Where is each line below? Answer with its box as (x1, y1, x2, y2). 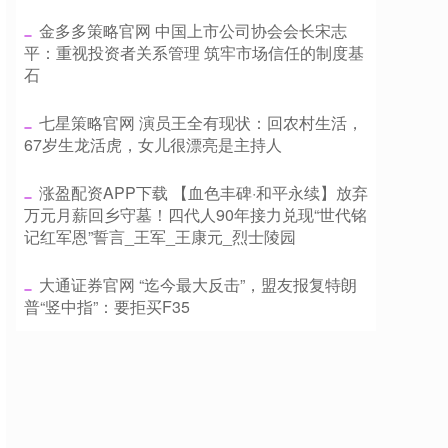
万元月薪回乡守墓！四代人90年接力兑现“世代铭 (24, 203, 367, 226)
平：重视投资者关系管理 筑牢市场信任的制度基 (24, 41, 364, 64)
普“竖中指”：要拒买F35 (24, 295, 190, 318)
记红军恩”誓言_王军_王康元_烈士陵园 (24, 225, 296, 248)
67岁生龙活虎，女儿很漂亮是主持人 (24, 133, 282, 156)
